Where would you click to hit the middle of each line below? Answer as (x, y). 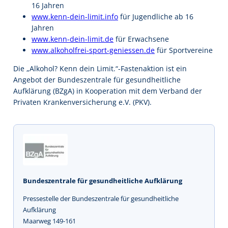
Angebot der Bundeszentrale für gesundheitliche (97, 80)
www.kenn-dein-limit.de (73, 39)
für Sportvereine (184, 50)
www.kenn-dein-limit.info (75, 17)
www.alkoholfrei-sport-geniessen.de (93, 50)
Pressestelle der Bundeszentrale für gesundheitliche (101, 199)
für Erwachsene (141, 39)
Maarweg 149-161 (49, 221)
